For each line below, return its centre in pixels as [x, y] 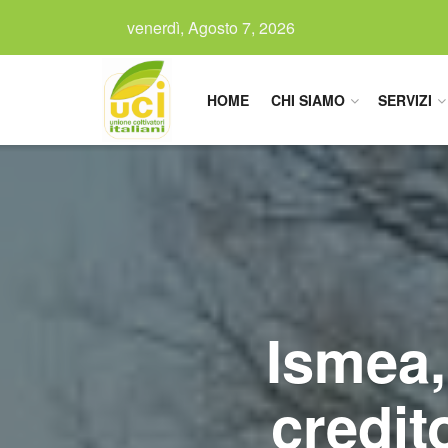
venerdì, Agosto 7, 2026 [211, 27]
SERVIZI [405, 100]
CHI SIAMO [308, 100]
